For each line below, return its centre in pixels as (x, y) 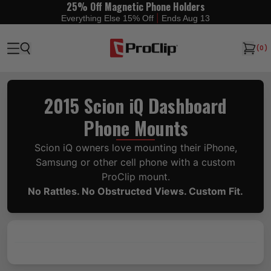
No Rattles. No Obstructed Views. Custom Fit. (135, 191)
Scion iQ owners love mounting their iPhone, (135, 148)
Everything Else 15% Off (109, 18)
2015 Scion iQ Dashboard (135, 106)
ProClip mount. (135, 177)
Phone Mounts (135, 128)
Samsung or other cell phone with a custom (135, 162)
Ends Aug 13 (186, 18)
